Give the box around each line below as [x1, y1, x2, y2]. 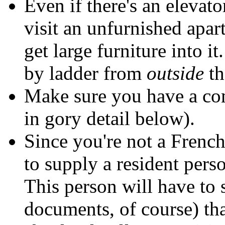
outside [147, 62, 204, 84]
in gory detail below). [24, 107, 195, 129]
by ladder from [24, 62, 147, 84]
